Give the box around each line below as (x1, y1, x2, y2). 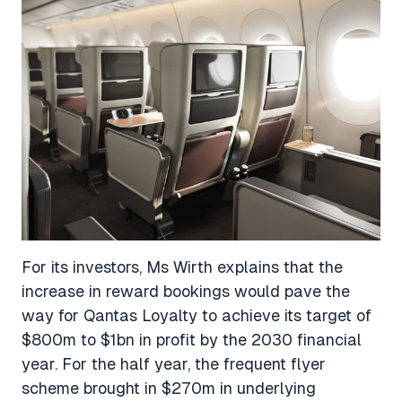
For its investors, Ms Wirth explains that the (22, 258, 343, 277)
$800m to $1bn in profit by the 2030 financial (22, 330, 362, 350)
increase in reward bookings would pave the (22, 282, 350, 301)
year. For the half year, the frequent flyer (22, 354, 326, 374)
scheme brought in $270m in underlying (22, 379, 316, 398)
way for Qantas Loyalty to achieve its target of (22, 306, 371, 326)
